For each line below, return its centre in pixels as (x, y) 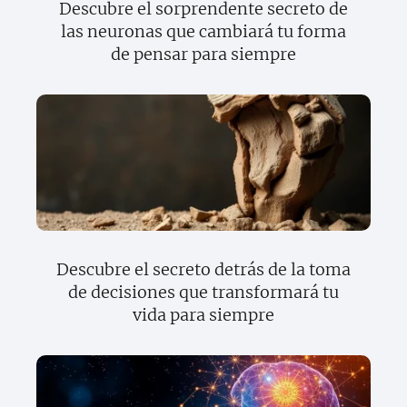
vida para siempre (203, 315)
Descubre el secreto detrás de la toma (203, 270)
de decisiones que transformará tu (203, 293)
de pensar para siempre (203, 55)
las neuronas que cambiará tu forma (203, 32)
